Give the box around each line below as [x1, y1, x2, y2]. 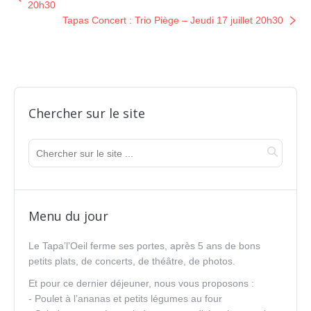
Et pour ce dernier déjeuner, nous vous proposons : [28, 278, 254, 289]
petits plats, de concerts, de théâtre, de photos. [28, 255, 235, 267]
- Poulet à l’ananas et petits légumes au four [28, 293, 222, 304]
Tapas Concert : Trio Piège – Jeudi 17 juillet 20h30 [62, 15, 283, 26]
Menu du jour [28, 208, 108, 224]
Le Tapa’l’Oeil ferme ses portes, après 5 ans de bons [28, 240, 260, 251]
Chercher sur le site [28, 105, 145, 121]
